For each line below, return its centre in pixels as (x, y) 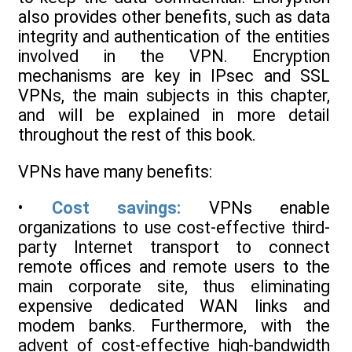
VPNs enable (255, 207)
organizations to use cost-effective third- (174, 227)
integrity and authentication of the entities (174, 37)
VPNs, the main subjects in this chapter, (174, 96)
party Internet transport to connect (174, 247)
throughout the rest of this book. (137, 135)
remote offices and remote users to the (174, 266)
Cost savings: (116, 207)
